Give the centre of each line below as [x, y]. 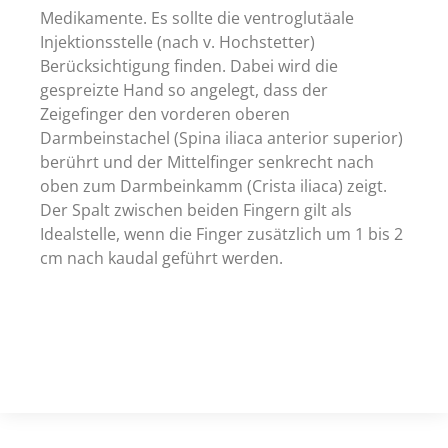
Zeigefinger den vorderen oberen [165, 114]
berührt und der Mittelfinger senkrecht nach [207, 162]
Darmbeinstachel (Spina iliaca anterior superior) [221, 138]
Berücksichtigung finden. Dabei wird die [189, 66]
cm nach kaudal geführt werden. [161, 258]
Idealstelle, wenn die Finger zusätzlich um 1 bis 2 [221, 234]
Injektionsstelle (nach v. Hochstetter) [177, 42]
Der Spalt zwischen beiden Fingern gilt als [196, 210]
